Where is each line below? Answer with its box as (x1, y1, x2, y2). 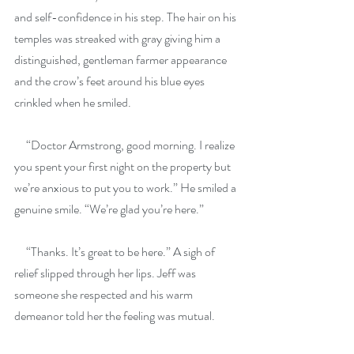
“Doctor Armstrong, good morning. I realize (14, 136, 237, 155)
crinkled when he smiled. (14, 93, 131, 112)
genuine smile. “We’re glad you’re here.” (14, 200, 204, 219)
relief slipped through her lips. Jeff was (14, 264, 198, 283)
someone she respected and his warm (14, 285, 195, 304)
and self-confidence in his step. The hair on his (14, 8, 239, 27)
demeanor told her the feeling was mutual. (14, 307, 215, 326)
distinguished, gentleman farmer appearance (14, 51, 229, 70)
